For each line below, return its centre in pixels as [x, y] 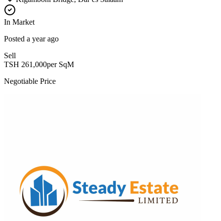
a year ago [43, 39]
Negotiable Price [30, 81]
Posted [15, 39]
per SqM [60, 64]
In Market [19, 22]
